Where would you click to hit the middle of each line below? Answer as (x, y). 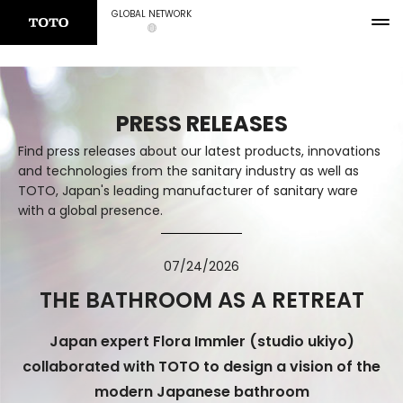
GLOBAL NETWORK (152, 14)
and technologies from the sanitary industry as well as (188, 171)
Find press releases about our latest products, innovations (199, 151)
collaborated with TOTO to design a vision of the (201, 367)
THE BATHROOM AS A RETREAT (201, 300)
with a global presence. (90, 210)
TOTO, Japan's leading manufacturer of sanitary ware (188, 191)
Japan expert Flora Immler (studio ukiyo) (201, 341)
